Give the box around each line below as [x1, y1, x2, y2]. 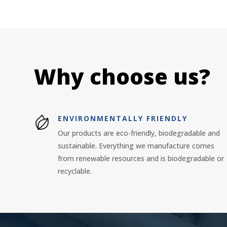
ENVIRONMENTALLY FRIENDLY [58, 113, 188, 124]
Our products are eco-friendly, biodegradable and [58, 128, 220, 138]
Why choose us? [34, 62, 211, 91]
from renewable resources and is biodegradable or [58, 154, 224, 164]
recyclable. [58, 166, 92, 176]
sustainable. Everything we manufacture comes [58, 141, 215, 151]
